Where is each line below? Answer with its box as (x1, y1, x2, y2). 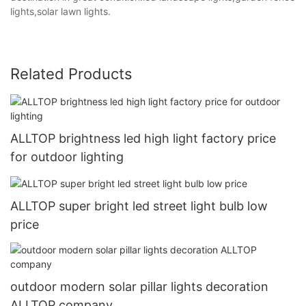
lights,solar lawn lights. (10, 5, 111, 17)
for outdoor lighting (10, 149, 124, 164)
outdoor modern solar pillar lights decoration (10, 279, 268, 294)
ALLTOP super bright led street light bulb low (10, 199, 268, 213)
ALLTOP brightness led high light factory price (10, 130, 276, 145)
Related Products (10, 64, 133, 83)
